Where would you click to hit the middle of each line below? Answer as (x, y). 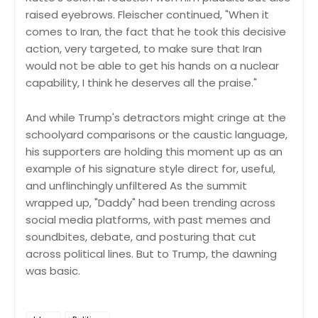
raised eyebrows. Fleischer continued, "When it (147, 15)
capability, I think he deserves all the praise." (141, 83)
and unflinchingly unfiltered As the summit (136, 186)
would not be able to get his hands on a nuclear (152, 66)
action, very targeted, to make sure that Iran (144, 49)
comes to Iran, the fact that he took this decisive (156, 32)
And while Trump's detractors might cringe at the (156, 118)
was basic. (54, 271)
